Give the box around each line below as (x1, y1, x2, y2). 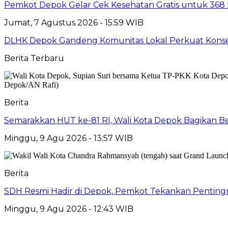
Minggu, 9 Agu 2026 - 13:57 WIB (4, 133, 133, 143)
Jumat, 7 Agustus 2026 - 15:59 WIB (4, 17, 144, 27)
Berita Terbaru (4, 53, 64, 63)
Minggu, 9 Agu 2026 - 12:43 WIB (4, 204, 133, 214)
